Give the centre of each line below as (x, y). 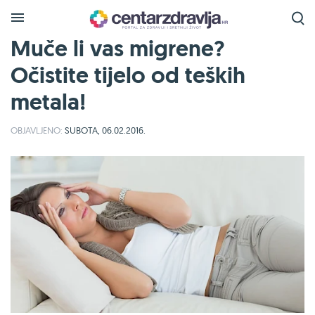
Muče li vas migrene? (117, 49)
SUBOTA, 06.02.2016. (104, 130)
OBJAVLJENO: (37, 130)
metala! (48, 102)
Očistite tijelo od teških (128, 75)
